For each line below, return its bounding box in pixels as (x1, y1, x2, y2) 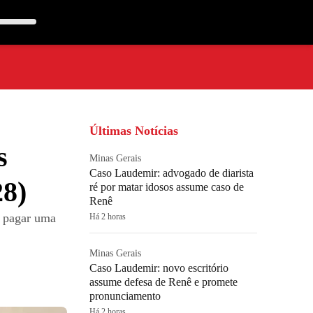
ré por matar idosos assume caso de (89, 181, 244, 193)
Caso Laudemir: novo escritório (89, 262, 228, 274)
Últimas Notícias (89, 124, 178, 138)
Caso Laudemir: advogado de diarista (89, 167, 254, 179)
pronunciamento (89, 290, 161, 302)
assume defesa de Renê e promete (89, 276, 238, 288)
